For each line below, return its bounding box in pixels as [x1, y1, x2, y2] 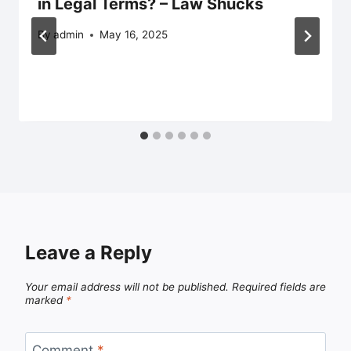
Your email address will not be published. [25, 280, 229, 294]
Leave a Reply [25, 241, 152, 265]
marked [25, 294, 66, 307]
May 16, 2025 [100, 28, 168, 42]
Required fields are [232, 280, 326, 294]
